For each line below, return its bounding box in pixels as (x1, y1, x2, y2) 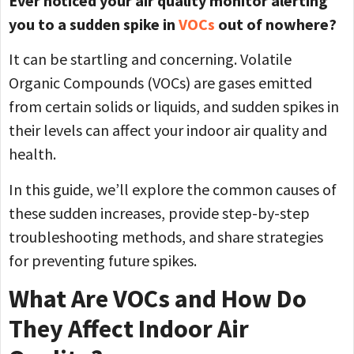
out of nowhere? (215, 14, 337, 34)
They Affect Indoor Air (9, 313, 249, 345)
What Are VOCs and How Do (9, 283, 307, 315)
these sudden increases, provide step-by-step (9, 202, 310, 223)
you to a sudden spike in (9, 14, 179, 34)
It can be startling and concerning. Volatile (9, 49, 292, 70)
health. (9, 144, 56, 164)
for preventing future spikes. (9, 250, 197, 270)
